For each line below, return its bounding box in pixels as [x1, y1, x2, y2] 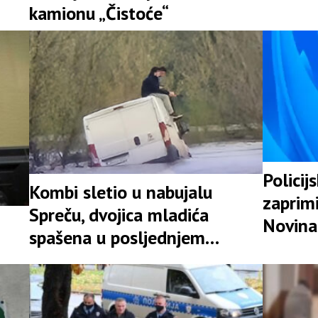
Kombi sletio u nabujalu [28, 180, 212, 204]
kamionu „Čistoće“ [28, 1, 169, 26]
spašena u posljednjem [28, 225, 205, 249]
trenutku [28, 248, 96, 272]
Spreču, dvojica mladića [28, 202, 209, 226]
